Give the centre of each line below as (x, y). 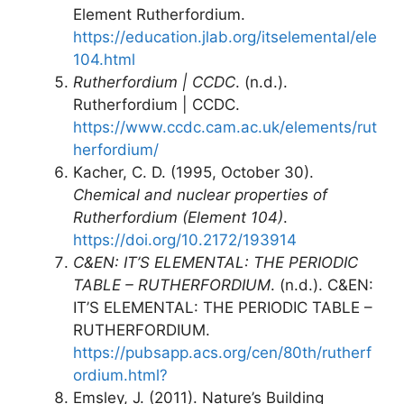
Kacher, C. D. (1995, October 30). (193, 173)
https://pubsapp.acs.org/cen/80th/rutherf (222, 353)
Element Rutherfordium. (159, 15)
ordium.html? (120, 376)
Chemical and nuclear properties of (200, 195)
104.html (104, 60)
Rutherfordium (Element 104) (178, 218)
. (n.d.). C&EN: (322, 285)
